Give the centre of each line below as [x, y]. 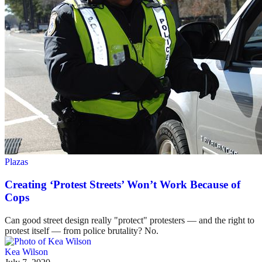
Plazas [16, 162]
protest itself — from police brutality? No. [82, 230]
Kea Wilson [26, 251]
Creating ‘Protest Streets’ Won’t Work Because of [123, 184]
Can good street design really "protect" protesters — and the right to [130, 220]
